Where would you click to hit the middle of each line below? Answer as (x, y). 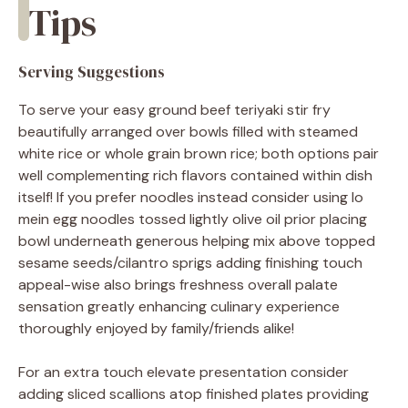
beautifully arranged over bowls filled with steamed (188, 131)
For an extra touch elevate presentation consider (184, 372)
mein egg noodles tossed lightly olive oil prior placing (193, 219)
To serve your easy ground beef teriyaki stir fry (174, 109)
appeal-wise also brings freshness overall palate (178, 284)
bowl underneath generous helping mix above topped (197, 240)
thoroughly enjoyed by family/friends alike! (156, 328)
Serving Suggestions (92, 71)
